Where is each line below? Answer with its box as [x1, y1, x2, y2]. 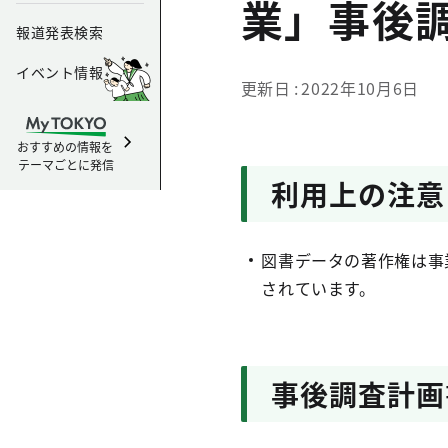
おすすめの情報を [16, 138, 116, 155]
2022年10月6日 [301, 76, 419, 100]
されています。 [261, 276, 376, 300]
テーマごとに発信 [18, 156, 114, 173]
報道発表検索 [16, 22, 104, 42]
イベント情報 [16, 62, 104, 82]
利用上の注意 [270, 174, 446, 214]
